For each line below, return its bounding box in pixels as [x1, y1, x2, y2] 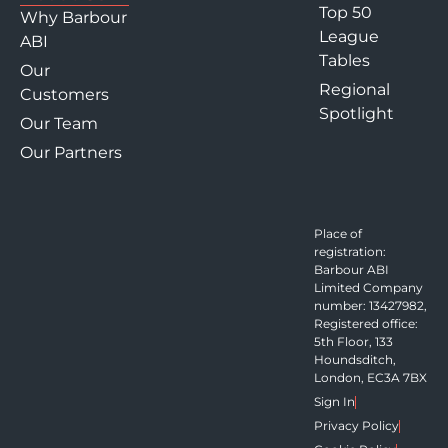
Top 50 [318, 3, 372, 23]
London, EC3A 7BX [313, 370, 427, 386]
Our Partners [20, 143, 122, 163]
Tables [318, 51, 370, 71]
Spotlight [318, 104, 394, 124]
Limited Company [313, 280, 423, 296]
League [318, 27, 379, 47]
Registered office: [313, 316, 418, 332]
